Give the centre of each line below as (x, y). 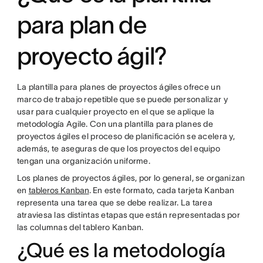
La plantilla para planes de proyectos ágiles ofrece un (119, 87)
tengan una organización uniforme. (83, 161)
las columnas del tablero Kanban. (80, 227)
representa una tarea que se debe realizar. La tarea (114, 203)
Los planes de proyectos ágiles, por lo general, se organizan (131, 178)
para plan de (82, 25)
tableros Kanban (59, 190)
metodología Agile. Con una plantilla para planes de (115, 124)
